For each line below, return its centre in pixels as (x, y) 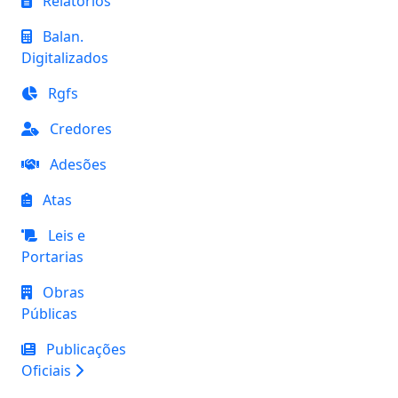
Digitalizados (65, 58)
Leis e (67, 235)
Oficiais (46, 370)
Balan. (63, 36)
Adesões (78, 164)
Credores (81, 129)
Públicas (49, 314)
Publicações (86, 349)
